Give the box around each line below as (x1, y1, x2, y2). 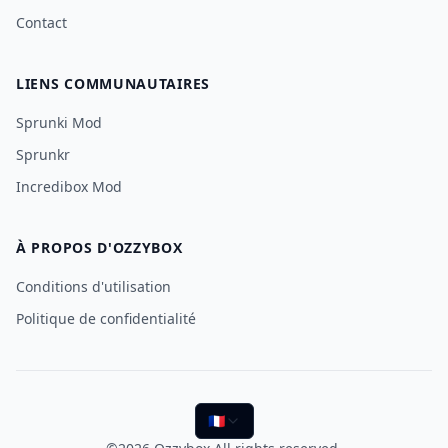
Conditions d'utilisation (16, 277, 171, 296)
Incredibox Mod (16, 177, 122, 196)
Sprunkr (16, 145, 70, 164)
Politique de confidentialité (16, 309, 196, 328)
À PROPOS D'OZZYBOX (16, 238, 183, 257)
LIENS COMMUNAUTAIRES (16, 74, 210, 93)
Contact (16, 13, 67, 32)
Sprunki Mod (16, 113, 102, 132)
